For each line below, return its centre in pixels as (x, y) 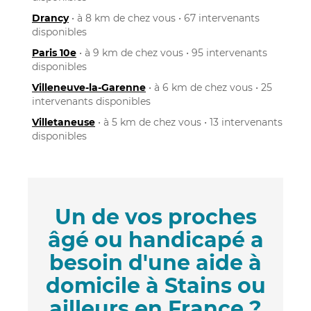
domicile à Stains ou (155, 285)
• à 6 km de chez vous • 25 (209, 87)
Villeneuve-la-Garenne (89, 87)
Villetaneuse (64, 122)
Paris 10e (54, 52)
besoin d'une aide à (155, 262)
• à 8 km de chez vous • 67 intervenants (164, 18)
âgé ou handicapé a (155, 239)
